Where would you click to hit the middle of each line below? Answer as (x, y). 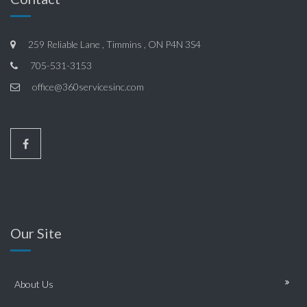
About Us (34, 284)
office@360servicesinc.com (87, 87)
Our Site (36, 233)
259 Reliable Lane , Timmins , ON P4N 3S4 (113, 45)
